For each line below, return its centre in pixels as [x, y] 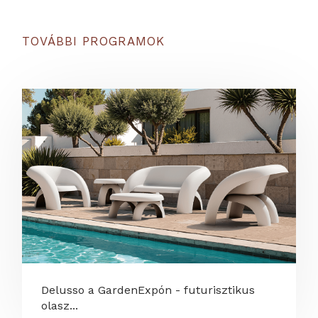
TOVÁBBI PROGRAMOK [94, 41]
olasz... [60, 305]
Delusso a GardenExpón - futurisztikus [148, 290]
